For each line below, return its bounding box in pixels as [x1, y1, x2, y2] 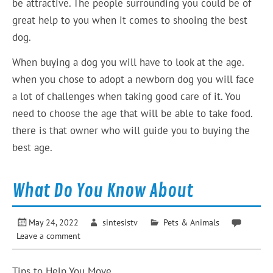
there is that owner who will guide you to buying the [12, 123, 250, 137]
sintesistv [102, 216, 138, 228]
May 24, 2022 [29, 216, 79, 228]
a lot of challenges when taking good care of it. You [12, 89, 241, 103]
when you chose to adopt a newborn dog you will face [12, 72, 255, 86]
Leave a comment [16, 229, 81, 241]
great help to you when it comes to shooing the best [12, 13, 248, 27]
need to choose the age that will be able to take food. [12, 106, 253, 120]
